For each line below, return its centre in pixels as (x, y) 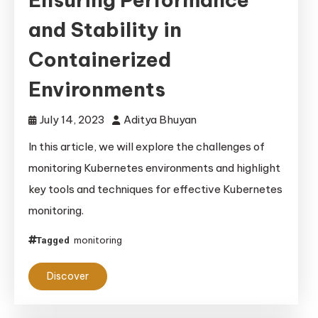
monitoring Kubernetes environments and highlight (154, 168)
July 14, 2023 (72, 119)
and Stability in (105, 29)
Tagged (54, 240)
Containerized (100, 59)
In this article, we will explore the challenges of (147, 146)
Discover (68, 276)
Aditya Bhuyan (160, 119)
